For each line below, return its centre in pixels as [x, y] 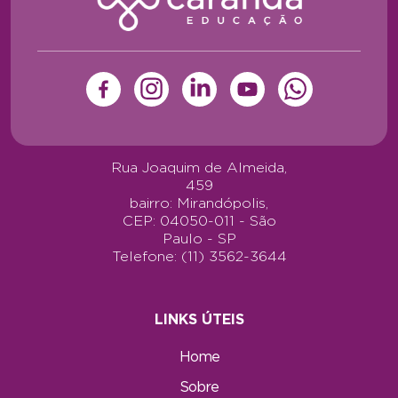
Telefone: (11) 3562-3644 [199, 257]
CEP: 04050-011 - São [199, 221]
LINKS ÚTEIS [199, 319]
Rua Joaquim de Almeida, [199, 168]
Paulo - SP [199, 239]
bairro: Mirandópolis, [199, 203]
